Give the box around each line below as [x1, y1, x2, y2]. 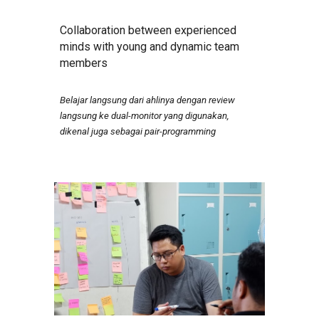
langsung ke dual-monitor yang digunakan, [60, 110, 230, 122]
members [60, 56, 108, 70]
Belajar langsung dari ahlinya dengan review [60, 95, 236, 106]
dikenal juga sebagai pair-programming [60, 126, 216, 137]
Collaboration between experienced [60, 23, 237, 38]
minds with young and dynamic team [60, 40, 240, 54]
